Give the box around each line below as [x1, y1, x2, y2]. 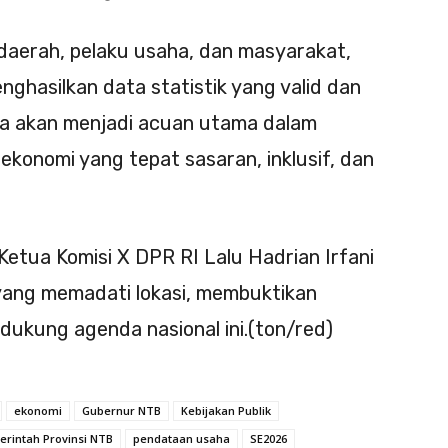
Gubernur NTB [82, 403, 161, 419]
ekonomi [14, 403, 62, 419]
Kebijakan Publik [181, 403, 271, 419]
